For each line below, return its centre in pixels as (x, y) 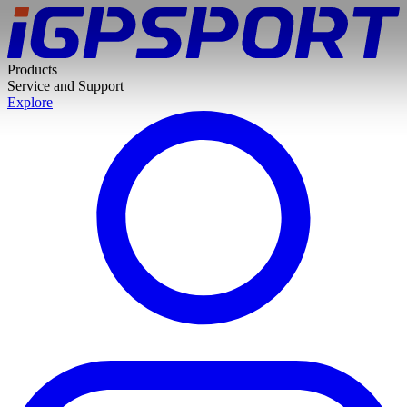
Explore (30, 103)
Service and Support (65, 86)
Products (32, 70)
